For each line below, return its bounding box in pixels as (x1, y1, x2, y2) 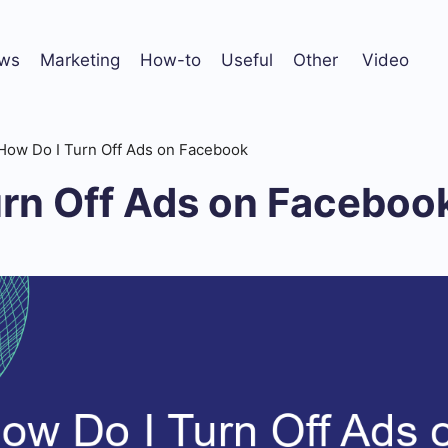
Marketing (40, 49, 120, 70)
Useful (221, 49, 273, 70)
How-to (140, 49, 201, 70)
